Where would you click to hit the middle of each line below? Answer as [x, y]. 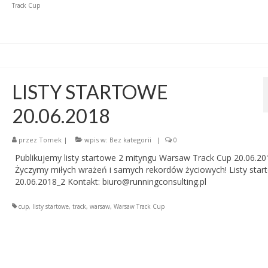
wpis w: [96, 140]
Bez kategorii [130, 140]
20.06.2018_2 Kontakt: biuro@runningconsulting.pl [110, 182]
